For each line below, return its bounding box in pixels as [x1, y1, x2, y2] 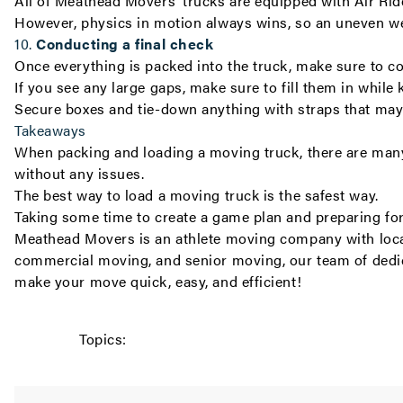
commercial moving [14, 249, 149, 270]
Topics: [79, 328, 127, 349]
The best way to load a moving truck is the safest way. [14, 184, 379, 205]
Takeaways [14, 120, 86, 140]
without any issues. [14, 163, 149, 184]
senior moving [184, 249, 282, 270]
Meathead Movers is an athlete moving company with [14, 228, 380, 248]
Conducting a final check [36, 33, 214, 54]
